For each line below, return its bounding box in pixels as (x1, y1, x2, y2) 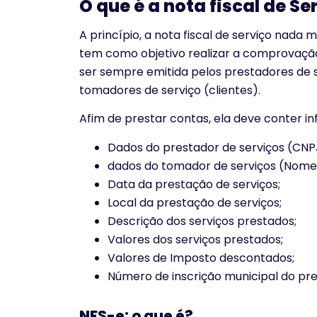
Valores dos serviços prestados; (108, 231, 283, 248)
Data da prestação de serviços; (108, 175, 280, 192)
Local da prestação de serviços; (108, 194, 282, 211)
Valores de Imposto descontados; (108, 249, 294, 266)
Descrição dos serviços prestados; (108, 212, 296, 229)
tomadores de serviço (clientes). (79, 82, 260, 99)
